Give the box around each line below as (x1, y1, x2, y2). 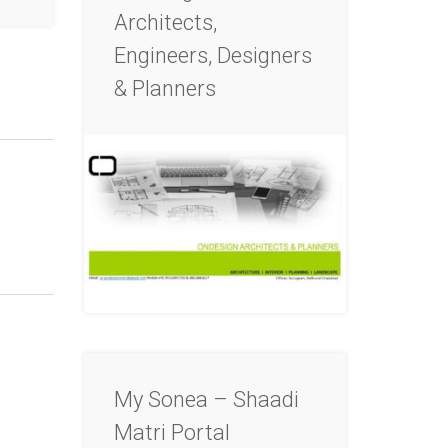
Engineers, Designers (113, 42, 312, 68)
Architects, (113, 9, 217, 35)
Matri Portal (113, 419, 230, 445)
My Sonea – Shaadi (113, 386, 299, 412)
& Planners (113, 75, 216, 101)
